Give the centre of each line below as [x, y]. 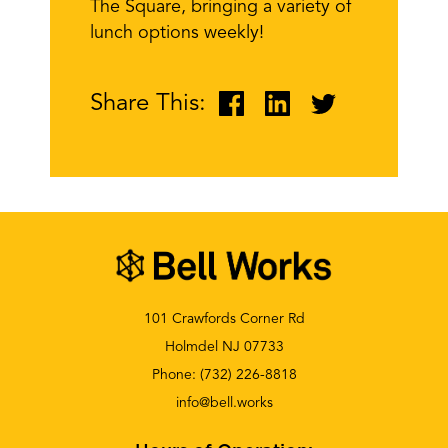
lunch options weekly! [177, 33]
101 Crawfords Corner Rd [224, 318]
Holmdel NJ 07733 [224, 346]
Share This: [148, 103]
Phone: [175, 374]
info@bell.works [224, 402]
